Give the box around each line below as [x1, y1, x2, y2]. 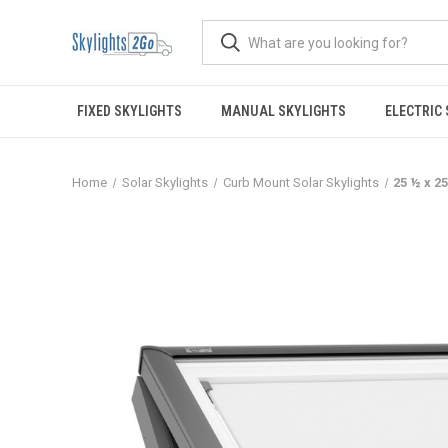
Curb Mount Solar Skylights [222, 175, 379, 190]
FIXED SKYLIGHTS [76, 103, 182, 119]
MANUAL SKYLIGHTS [220, 103, 346, 119]
